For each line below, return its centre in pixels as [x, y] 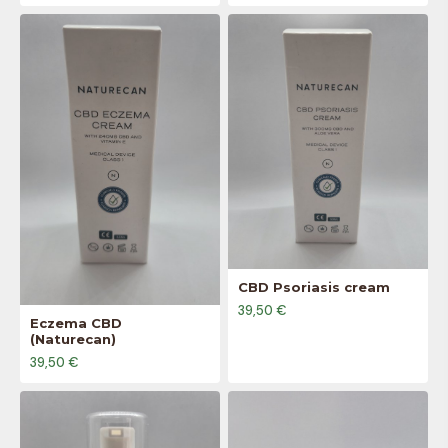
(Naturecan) [73, 339]
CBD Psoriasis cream [314, 286]
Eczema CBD [76, 323]
